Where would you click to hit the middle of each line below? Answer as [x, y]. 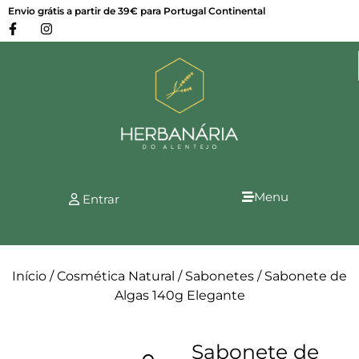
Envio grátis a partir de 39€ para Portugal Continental [137, 11]
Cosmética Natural [116, 276]
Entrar [99, 199]
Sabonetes [220, 276]
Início [29, 276]
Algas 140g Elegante [179, 296]
